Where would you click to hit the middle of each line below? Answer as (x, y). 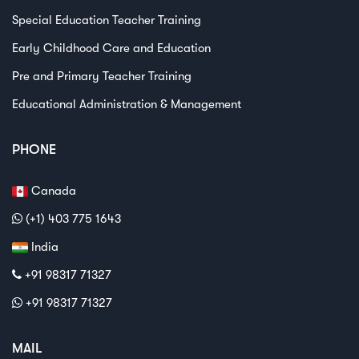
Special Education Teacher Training (107, 20)
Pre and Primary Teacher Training (102, 76)
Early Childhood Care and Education (111, 48)
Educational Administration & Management (127, 104)
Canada (52, 190)
